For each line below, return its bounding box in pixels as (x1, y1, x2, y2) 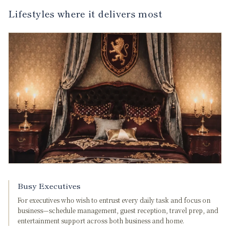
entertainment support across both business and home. (17, 216, 184, 225)
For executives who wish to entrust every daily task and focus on (17, 196, 210, 204)
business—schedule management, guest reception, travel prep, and (17, 206, 218, 215)
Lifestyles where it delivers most (8, 7, 162, 20)
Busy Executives (17, 180, 81, 191)
